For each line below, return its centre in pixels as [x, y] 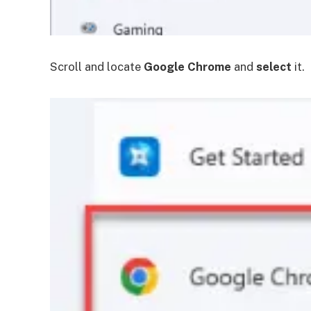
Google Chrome [187, 66]
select [274, 66]
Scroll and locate [97, 66]
